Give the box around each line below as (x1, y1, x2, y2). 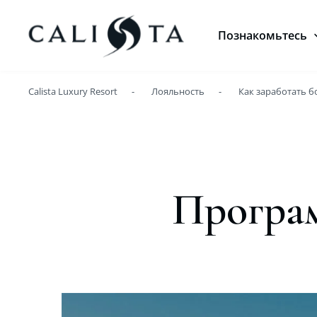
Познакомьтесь (218, 28, 307, 43)
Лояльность (151, 85, 204, 98)
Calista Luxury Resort (28, 85, 117, 98)
